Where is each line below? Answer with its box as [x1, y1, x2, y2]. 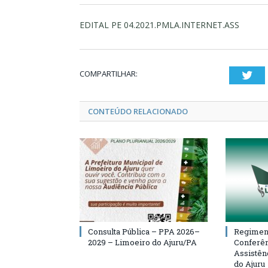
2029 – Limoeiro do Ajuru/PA [88, 237, 197, 248]
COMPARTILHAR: [80, 68, 138, 79]
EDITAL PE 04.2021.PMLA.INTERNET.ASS [80, 19, 239, 31]
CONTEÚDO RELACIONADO [88, 106, 188, 117]
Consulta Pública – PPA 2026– [88, 226, 200, 237]
